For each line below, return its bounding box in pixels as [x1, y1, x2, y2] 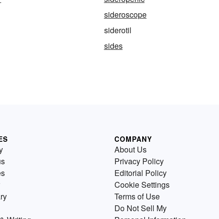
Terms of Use [114, 191, 160, 202]
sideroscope [104, 9, 147, 21]
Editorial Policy [114, 167, 167, 179]
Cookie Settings [114, 179, 170, 191]
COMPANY [114, 134, 152, 144]
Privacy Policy [114, 155, 164, 167]
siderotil [104, 24, 131, 36]
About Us [114, 144, 147, 155]
